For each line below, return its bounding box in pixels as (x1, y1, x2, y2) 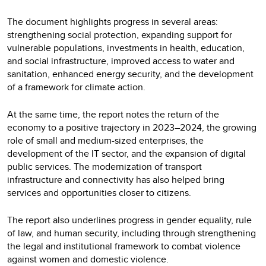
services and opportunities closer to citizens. (7, 185, 191, 199)
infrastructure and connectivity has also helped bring (7, 172, 224, 186)
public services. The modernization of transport (7, 159, 202, 173)
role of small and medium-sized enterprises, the (7, 133, 204, 147)
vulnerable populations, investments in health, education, (7, 40, 245, 55)
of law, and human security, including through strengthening (7, 226, 256, 240)
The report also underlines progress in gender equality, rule (7, 213, 252, 227)
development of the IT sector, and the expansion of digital (7, 146, 246, 160)
